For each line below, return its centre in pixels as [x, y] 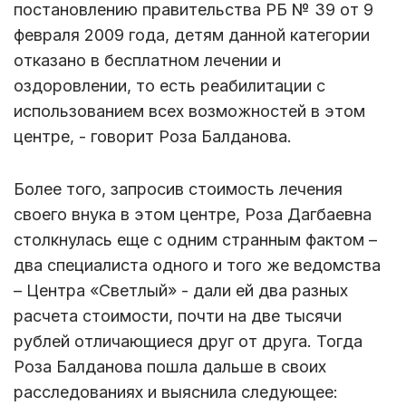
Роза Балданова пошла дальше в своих [170, 366]
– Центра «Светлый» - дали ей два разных [181, 290]
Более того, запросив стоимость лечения [178, 188]
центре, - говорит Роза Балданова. [155, 136]
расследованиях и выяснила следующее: [176, 391]
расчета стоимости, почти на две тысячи [178, 315]
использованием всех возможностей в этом [189, 111]
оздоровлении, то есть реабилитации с [169, 85]
